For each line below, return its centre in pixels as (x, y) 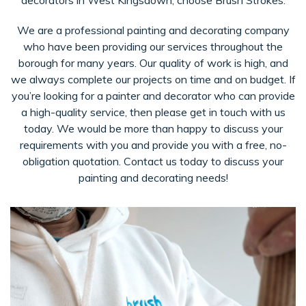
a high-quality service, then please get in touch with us (153, 112)
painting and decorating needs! (153, 178)
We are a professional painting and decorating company (153, 30)
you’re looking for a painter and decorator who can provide (153, 96)
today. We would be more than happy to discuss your (153, 128)
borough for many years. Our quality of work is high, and (153, 63)
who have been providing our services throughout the (153, 46)
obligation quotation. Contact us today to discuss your (153, 161)
